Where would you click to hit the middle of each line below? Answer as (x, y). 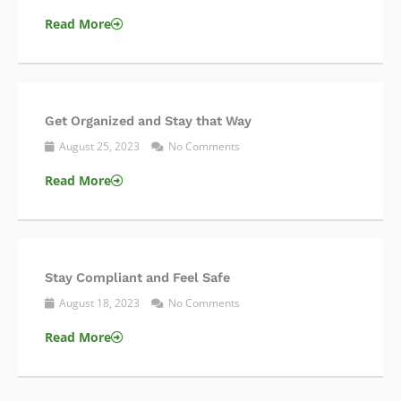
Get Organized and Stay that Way (148, 120)
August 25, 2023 (99, 146)
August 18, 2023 (99, 303)
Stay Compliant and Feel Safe (137, 277)
